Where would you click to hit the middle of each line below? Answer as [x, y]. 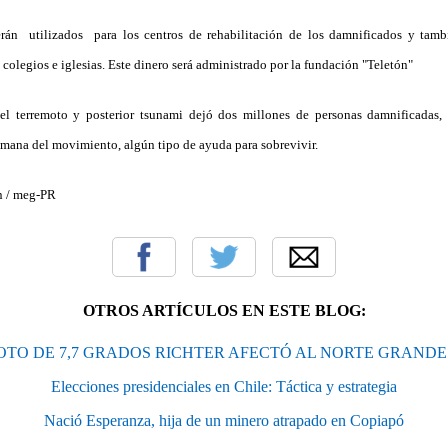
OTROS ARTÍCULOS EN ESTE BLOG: [224, 310]
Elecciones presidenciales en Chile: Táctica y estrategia [224, 386]
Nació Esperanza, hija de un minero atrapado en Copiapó [224, 420]
